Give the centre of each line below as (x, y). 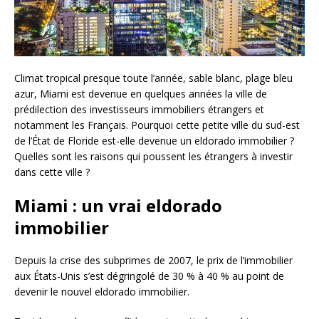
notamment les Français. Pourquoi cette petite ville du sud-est (157, 125)
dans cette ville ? (52, 172)
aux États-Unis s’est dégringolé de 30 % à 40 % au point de (149, 276)
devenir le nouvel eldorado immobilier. (102, 292)
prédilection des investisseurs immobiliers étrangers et (139, 110)
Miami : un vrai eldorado (118, 206)
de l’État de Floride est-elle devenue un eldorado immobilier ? (154, 141)
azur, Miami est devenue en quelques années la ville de (141, 94)
